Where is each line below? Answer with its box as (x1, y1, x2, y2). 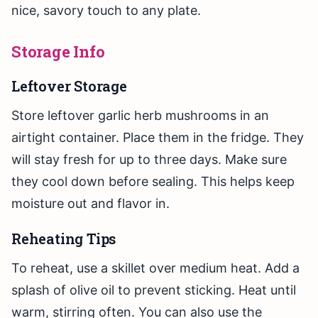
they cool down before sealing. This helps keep (11, 174, 295, 190)
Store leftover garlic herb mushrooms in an (11, 108, 269, 124)
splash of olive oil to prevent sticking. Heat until (11, 283, 296, 298)
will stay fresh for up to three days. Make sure (11, 152, 287, 168)
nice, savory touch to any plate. (11, 3, 201, 18)
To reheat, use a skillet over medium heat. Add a (11, 261, 300, 276)
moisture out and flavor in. (11, 196, 170, 212)
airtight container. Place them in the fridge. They (11, 130, 304, 146)
